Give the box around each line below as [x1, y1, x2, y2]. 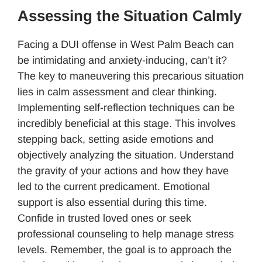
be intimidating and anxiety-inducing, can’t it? [18, 54, 227, 66]
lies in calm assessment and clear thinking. [18, 85, 217, 98]
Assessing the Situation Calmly [18, 6, 242, 25]
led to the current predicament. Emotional [18, 180, 210, 192]
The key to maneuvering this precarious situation [18, 70, 244, 82]
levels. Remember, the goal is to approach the [18, 243, 232, 256]
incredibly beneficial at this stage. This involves [18, 117, 236, 129]
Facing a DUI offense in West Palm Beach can [18, 38, 234, 50]
